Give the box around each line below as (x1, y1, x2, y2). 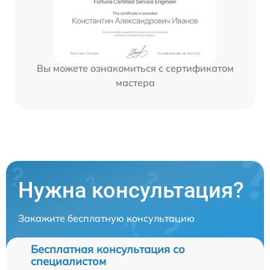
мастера (115, 76, 155, 89)
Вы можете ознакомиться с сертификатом (36, 61, 234, 74)
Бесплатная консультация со (31, 242, 185, 256)
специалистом (31, 254, 106, 268)
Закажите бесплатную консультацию (18, 212, 195, 224)
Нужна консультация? (18, 177, 244, 203)
